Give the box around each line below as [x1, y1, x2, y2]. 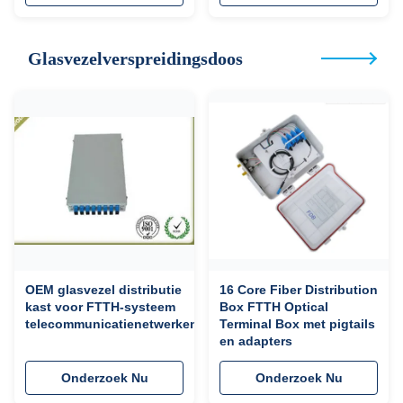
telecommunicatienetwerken [25, 317, 198, 331]
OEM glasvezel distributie [25, 282, 182, 297]
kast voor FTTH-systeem [25, 300, 175, 314]
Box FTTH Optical [219, 300, 328, 314]
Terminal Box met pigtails [219, 317, 375, 331]
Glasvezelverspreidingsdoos [28, 49, 243, 68]
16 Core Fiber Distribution [219, 282, 378, 297]
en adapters [219, 334, 292, 348]
